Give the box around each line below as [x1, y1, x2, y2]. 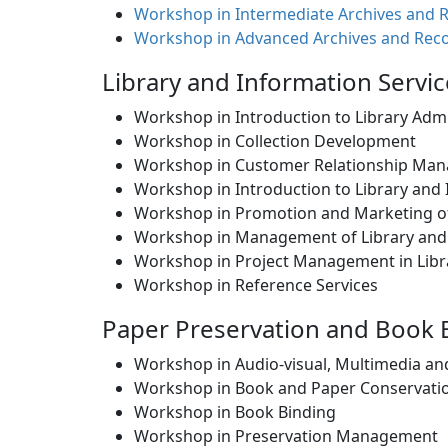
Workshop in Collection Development [134, 130, 424, 153]
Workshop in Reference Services [134, 274, 378, 297]
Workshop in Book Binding [134, 401, 336, 424]
